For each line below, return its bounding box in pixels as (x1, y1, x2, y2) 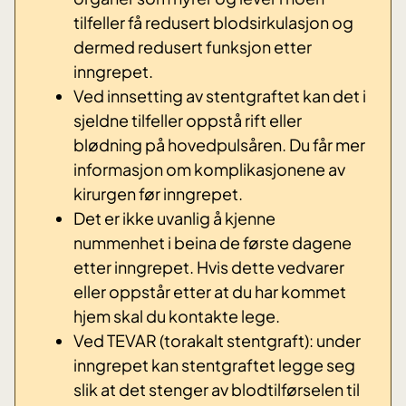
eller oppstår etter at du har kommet (73, 281, 346, 303)
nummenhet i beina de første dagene (73, 232, 352, 254)
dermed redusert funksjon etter (73, 36, 312, 58)
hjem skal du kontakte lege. (73, 305, 280, 327)
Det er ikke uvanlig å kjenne (73, 208, 275, 229)
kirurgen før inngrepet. (73, 183, 243, 205)
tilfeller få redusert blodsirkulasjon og (73, 12, 353, 34)
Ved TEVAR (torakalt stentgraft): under (73, 330, 361, 352)
